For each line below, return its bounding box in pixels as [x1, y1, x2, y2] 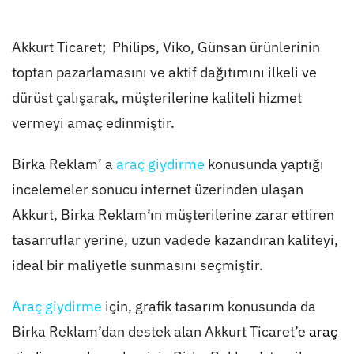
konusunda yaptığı [204, 155, 324, 174]
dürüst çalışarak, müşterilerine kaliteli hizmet [11, 88, 302, 107]
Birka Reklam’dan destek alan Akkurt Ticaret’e [11, 322, 306, 341]
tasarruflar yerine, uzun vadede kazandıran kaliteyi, [11, 231, 338, 250]
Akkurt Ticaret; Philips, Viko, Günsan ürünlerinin [11, 38, 320, 57]
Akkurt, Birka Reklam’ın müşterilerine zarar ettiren [11, 205, 334, 224]
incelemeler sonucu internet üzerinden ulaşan [11, 180, 303, 199]
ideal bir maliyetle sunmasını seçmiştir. [11, 256, 263, 275]
